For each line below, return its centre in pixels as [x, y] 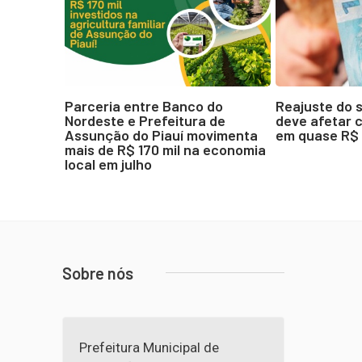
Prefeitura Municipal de [149, 347]
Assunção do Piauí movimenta [161, 135]
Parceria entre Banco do [144, 105]
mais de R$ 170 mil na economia [165, 149]
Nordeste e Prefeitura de [145, 120]
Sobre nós [98, 273]
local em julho [108, 164]
